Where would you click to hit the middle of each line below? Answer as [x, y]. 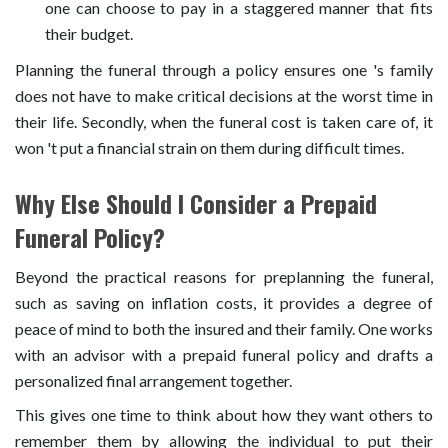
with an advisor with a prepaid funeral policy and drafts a [224, 354]
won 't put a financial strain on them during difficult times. [209, 147]
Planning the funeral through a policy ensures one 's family [224, 69]
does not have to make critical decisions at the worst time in [224, 95]
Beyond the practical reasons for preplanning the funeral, [224, 276]
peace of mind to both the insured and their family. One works [224, 328]
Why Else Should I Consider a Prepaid [196, 202]
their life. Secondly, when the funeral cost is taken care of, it [224, 121]
